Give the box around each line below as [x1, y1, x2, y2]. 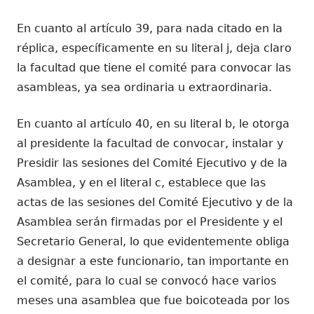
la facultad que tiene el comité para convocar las [17, 60, 291, 74]
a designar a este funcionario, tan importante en [17, 254, 289, 268]
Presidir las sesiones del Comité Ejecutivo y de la [17, 156, 287, 170]
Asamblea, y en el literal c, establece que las [17, 175, 266, 189]
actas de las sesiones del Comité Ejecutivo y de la [17, 195, 293, 209]
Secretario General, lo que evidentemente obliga [17, 234, 289, 248]
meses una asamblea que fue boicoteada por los [17, 293, 289, 307]
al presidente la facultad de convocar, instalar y [17, 136, 283, 150]
